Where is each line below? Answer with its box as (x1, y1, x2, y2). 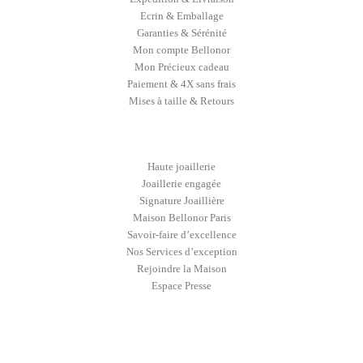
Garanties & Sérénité (136, 27, 227, 39)
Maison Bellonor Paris (132, 211, 231, 224)
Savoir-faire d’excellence (126, 228, 237, 241)
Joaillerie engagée (142, 177, 221, 190)
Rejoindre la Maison (136, 263, 227, 275)
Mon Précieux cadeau (134, 61, 229, 73)
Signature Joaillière (139, 194, 224, 207)
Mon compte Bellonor (133, 44, 230, 56)
